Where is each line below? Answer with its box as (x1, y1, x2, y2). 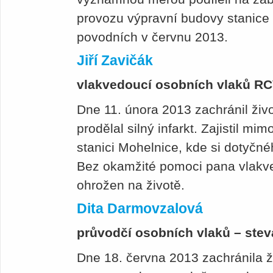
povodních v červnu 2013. (77, 30, 232, 44)
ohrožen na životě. (77, 178, 188, 193)
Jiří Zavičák (77, 52, 153, 69)
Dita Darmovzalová (77, 200, 203, 217)
